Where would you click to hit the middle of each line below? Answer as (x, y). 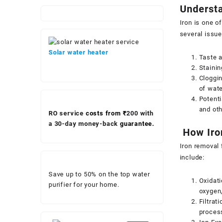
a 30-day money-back (83, 124)
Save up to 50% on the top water (99, 174)
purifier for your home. (84, 185)
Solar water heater (79, 52)
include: (192, 157)
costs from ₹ (105, 113)
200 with (140, 113)
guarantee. (137, 124)
